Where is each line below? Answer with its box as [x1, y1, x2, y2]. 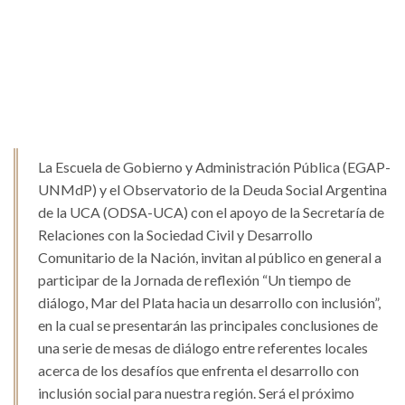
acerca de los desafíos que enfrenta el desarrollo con [38, 362, 359, 380]
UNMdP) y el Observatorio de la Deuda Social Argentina [38, 181, 387, 199]
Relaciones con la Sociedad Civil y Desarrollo [38, 226, 313, 244]
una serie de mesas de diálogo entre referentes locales [38, 339, 368, 357]
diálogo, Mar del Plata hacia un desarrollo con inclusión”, [38, 294, 381, 312]
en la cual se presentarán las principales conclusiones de [38, 316, 378, 334]
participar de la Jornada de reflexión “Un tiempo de [38, 271, 351, 289]
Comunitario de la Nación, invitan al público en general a [38, 249, 381, 267]
